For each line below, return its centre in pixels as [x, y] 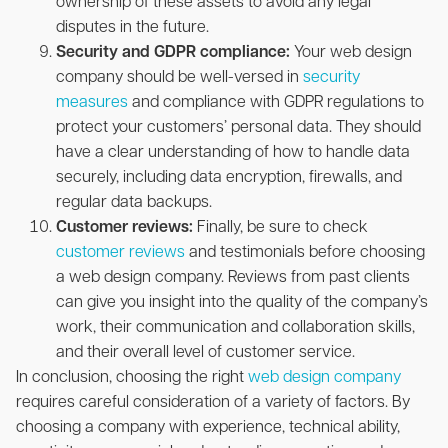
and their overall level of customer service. [207, 352]
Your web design [351, 52]
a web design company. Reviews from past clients [233, 277]
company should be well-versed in [179, 77]
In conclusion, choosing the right [132, 377]
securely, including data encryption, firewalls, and [229, 177]
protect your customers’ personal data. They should [238, 127]
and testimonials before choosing [305, 252]
